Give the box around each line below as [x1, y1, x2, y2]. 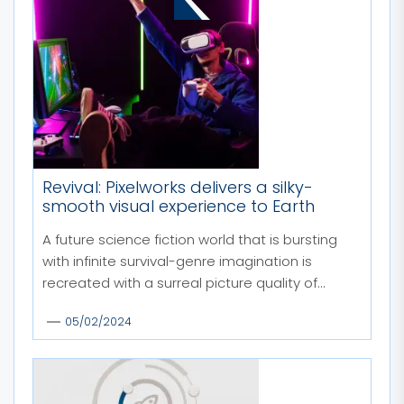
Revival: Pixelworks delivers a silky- [42, 175, 313, 198]
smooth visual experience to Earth [42, 194, 315, 217]
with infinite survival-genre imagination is [42, 251, 312, 271]
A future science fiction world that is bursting [42, 229, 337, 249]
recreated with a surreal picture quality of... [42, 272, 326, 292]
